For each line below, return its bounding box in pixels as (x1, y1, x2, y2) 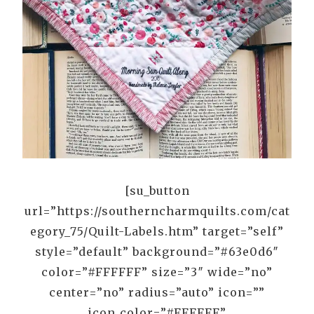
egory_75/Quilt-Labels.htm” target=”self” (30, 224, 284, 239)
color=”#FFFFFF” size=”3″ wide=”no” (41, 265, 273, 280)
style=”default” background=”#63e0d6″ (35, 245, 279, 259)
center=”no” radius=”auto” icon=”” (49, 285, 265, 300)
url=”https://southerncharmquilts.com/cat (24, 204, 290, 219)
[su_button (124, 184, 190, 198)
